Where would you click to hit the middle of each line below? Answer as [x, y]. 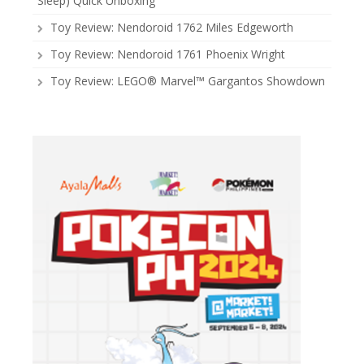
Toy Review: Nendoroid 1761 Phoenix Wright [168, 54]
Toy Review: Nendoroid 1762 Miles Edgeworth [172, 28]
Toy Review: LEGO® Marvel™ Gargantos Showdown [188, 81]
